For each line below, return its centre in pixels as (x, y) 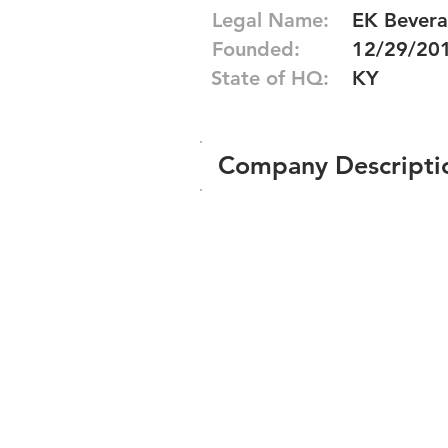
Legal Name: (270, 20)
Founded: (256, 49)
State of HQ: (270, 78)
